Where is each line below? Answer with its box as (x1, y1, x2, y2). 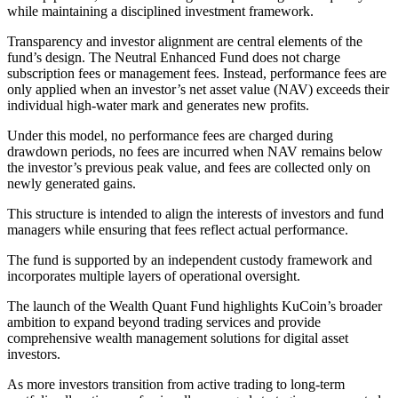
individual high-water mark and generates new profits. (7, 97, 309, 113)
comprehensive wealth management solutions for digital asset (7, 330, 348, 346)
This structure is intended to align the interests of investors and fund (7, 205, 384, 221)
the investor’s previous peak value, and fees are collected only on (7, 159, 370, 175)
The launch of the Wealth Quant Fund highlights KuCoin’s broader (7, 298, 382, 314)
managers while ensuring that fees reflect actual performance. (7, 221, 348, 237)
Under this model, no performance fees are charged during (7, 127, 333, 143)
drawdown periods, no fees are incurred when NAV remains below (7, 143, 383, 159)
